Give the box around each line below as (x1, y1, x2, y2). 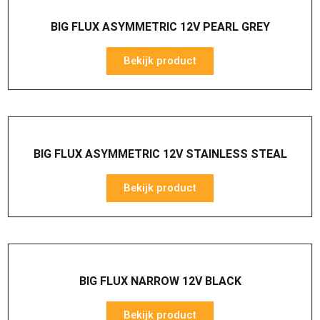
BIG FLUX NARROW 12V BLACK (79, 274, 241, 288)
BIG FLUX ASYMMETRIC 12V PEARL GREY (50, 20, 270, 34)
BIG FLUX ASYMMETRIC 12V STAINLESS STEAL (33, 147, 287, 161)
